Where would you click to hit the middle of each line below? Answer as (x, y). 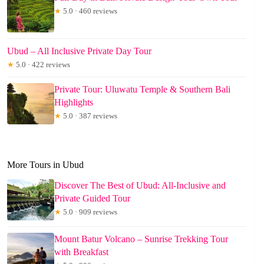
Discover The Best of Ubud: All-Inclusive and (140, 186)
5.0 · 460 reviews (89, 11)
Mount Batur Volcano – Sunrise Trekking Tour (141, 239)
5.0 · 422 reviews (42, 65)
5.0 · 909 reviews (89, 212)
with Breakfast (81, 252)
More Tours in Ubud (45, 165)
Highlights (74, 103)
